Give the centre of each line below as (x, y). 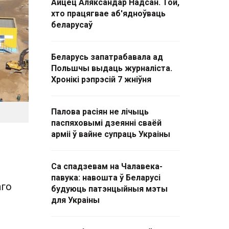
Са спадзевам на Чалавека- (107, 166)
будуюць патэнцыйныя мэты (109, 189)
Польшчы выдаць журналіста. (112, 68)
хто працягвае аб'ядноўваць (108, 14)
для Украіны (75, 200)
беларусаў (72, 25)
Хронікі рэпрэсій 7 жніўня (101, 79)
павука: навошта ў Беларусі (106, 178)
